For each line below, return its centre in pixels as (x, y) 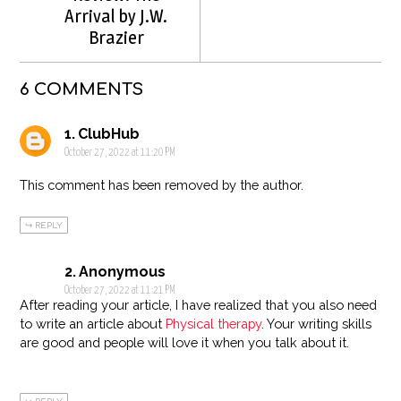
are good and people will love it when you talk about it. (185, 343)
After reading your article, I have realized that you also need (199, 305)
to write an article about (93, 324)
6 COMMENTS (82, 89)
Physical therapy (214, 324)
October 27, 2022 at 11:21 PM (120, 291)
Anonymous (123, 272)
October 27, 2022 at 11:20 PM (120, 154)
